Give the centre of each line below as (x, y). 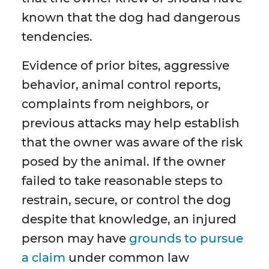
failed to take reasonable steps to (122, 181)
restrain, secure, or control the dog (126, 200)
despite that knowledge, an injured (129, 219)
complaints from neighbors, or (115, 104)
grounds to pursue (186, 239)
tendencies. (57, 37)
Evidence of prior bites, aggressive (125, 66)
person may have (75, 239)
